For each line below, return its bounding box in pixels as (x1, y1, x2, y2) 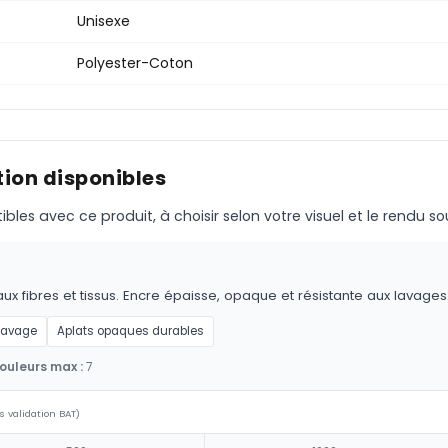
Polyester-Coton (77, 53, 193, 74)
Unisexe (77, 11, 130, 32)
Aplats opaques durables (57, 323, 204, 340)
